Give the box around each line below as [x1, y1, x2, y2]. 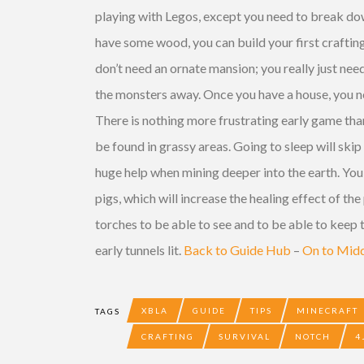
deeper [222, 163, 261, 180]
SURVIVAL [219, 331, 271, 341]
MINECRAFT [297, 305, 358, 315]
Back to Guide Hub [184, 241, 291, 258]
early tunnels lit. [95, 241, 184, 258]
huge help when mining [95, 163, 222, 180]
